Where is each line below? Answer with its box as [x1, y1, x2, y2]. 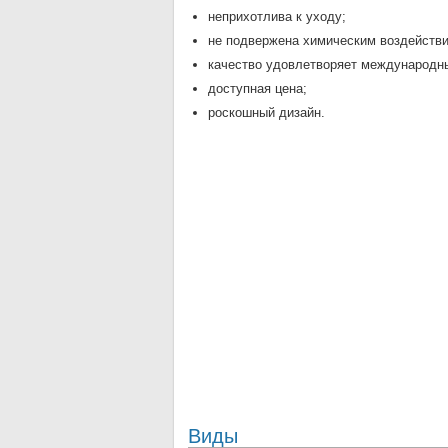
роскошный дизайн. [208, 105, 325, 120]
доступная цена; [208, 81, 307, 96]
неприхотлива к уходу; [208, 9, 346, 24]
